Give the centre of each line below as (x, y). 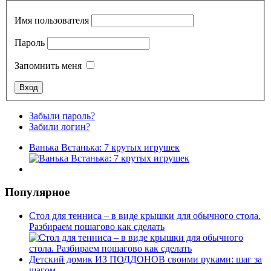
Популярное (37, 192)
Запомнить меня (48, 65)
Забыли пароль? (62, 116)
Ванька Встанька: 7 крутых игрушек (104, 147)
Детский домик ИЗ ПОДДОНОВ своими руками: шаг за (145, 260)
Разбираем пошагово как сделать (97, 227)
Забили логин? (60, 126)
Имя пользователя (52, 20)
